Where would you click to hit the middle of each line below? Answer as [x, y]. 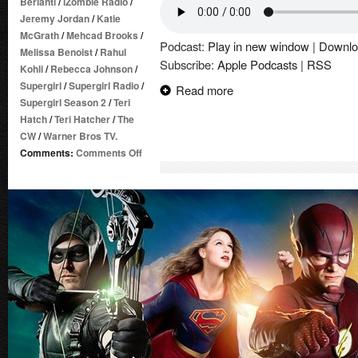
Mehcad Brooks [102, 35]
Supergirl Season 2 [63, 102]
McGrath [40, 35]
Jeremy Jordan [55, 18]
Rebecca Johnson [91, 69]
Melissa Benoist [56, 52]
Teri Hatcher [82, 119]
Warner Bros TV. [80, 136]
